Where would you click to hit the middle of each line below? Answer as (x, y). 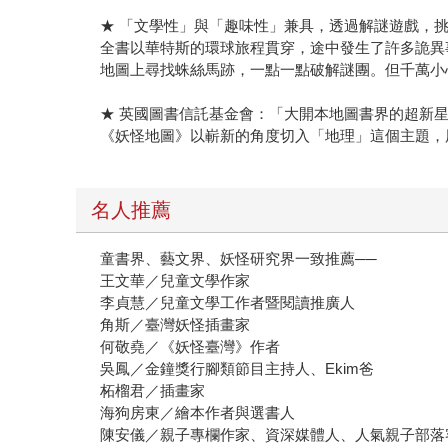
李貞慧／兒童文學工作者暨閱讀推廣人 (228, 302)
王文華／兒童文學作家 (175, 280)
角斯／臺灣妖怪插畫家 (175, 324)
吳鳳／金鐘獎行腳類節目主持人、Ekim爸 (237, 368)
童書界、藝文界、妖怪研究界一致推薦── (239, 258)
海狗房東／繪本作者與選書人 (198, 412)
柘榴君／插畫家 (153, 390)
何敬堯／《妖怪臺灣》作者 (190, 346)
